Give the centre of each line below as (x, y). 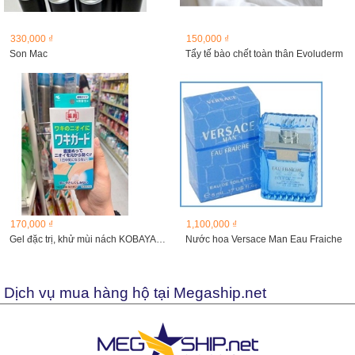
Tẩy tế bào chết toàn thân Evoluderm (264, 54)
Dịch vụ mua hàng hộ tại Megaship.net (135, 293)
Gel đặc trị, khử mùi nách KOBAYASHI (161, 239)
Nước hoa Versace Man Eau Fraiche (263, 239)
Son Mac (29, 54)
